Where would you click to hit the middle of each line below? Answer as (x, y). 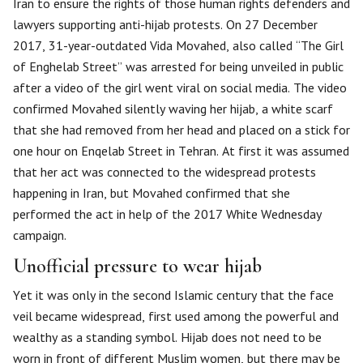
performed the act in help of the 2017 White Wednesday (167, 214)
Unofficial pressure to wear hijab (137, 266)
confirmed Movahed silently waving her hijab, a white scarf (173, 109)
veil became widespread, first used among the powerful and (176, 316)
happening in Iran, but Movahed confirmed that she (152, 193)
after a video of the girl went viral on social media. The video (180, 88)
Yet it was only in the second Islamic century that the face (173, 295)
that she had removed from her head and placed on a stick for (181, 130)
